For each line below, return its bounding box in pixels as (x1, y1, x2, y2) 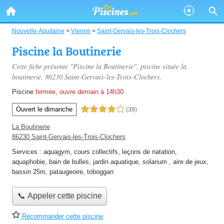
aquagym (43, 148, 70, 155)
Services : (12, 148, 43, 155)
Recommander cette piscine (20, 212, 103, 220)
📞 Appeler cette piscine (17, 191, 102, 200)
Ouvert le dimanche (16, 105, 72, 113)
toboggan (87, 168, 113, 175)
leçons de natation (122, 148, 175, 155)
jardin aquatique (93, 158, 138, 165)
